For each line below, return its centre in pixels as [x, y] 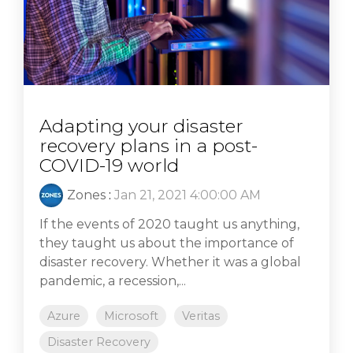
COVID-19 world [109, 166]
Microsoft [131, 316]
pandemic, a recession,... [113, 281]
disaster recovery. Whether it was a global [170, 262]
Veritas [201, 316]
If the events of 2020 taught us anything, [169, 225]
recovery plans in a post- [149, 146]
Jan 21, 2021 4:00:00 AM [188, 195]
